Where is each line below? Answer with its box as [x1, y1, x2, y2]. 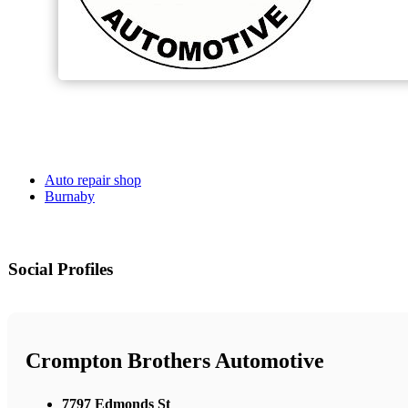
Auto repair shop [45, 172, 141, 189]
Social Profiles [8, 260, 113, 280]
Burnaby [45, 189, 95, 205]
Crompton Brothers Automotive [25, 349, 324, 373]
